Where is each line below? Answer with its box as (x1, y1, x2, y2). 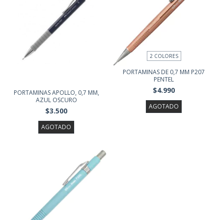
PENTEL (154, 75, 174, 84)
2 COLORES (149, 53, 178, 60)
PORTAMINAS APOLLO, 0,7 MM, (13, 88, 99, 97)
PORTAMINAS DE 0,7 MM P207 (123, 68, 205, 77)
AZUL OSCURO (35, 95, 77, 104)
